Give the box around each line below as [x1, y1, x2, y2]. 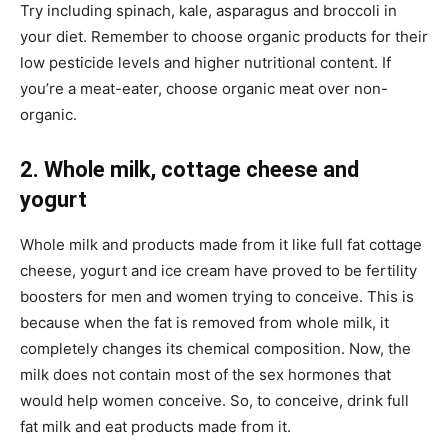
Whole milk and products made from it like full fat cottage [20, 235, 422, 254]
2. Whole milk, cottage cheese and [20, 157, 359, 182]
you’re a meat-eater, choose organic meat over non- [20, 79, 388, 98]
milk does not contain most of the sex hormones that [20, 365, 391, 384]
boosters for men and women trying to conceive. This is [20, 287, 414, 306]
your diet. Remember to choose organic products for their [20, 27, 428, 46]
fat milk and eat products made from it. [20, 417, 291, 436]
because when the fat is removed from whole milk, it [20, 313, 389, 332]
